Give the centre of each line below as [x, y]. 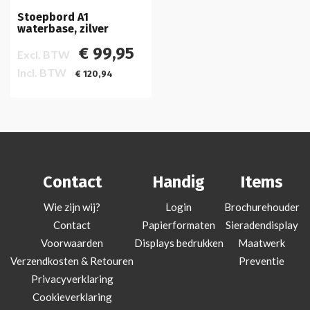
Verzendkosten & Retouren [72, 261]
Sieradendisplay [262, 225]
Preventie [262, 261]
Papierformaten [179, 225]
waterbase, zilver [63, 29]
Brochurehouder [262, 207]
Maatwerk [262, 243]
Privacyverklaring [72, 279]
